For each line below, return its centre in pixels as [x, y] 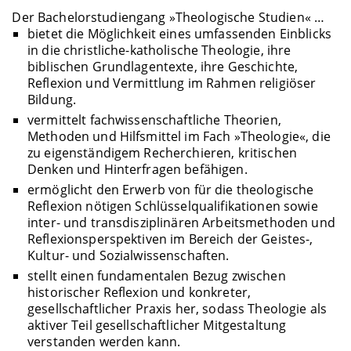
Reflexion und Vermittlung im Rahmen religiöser [172, 83]
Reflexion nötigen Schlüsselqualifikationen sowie [172, 206]
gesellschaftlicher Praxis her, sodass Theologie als [177, 309]
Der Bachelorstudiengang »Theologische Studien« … [168, 17]
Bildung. [52, 99]
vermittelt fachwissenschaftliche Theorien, [154, 119]
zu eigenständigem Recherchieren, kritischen [162, 152]
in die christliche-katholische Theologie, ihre [159, 50]
